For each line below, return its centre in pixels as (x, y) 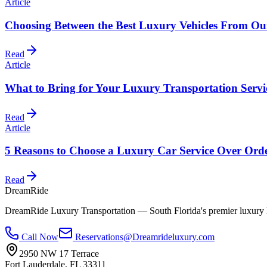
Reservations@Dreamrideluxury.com (145, 237)
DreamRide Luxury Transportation (70, 211)
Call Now (39, 237)
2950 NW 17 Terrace (59, 254)
